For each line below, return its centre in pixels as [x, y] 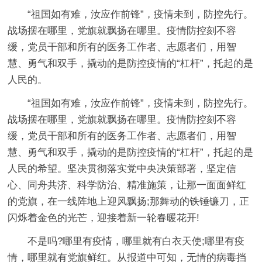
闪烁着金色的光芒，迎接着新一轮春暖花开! [104, 218]
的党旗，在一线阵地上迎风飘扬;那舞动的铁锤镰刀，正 [129, 201]
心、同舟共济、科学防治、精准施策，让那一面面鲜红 [127, 185]
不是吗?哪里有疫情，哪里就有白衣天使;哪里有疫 [136, 241]
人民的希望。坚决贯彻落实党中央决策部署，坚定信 [122, 168]
